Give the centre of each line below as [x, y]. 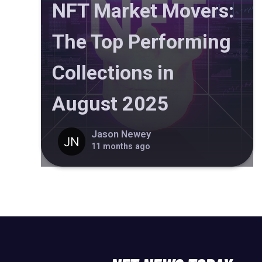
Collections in [113, 72]
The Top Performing [142, 41]
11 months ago [120, 146]
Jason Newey [121, 134]
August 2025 [111, 103]
